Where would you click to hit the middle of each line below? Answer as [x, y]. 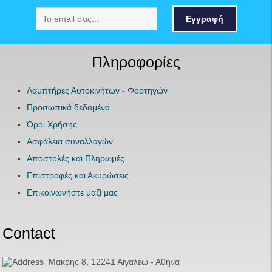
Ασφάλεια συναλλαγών [70, 141]
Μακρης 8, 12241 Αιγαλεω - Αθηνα [112, 261]
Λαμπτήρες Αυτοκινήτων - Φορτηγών [97, 90]
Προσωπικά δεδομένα [69, 107]
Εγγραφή [204, 19]
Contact [29, 233]
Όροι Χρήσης [52, 124]
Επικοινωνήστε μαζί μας [73, 192]
